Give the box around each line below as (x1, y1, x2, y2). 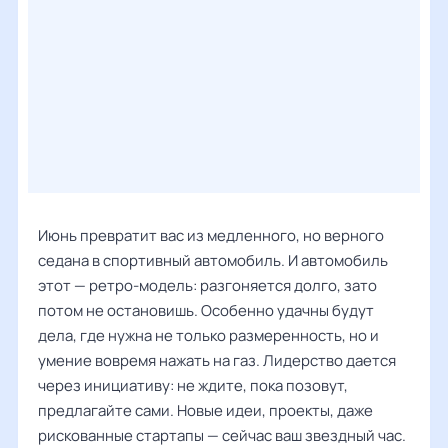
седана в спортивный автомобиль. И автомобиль (38, 250, 388, 271)
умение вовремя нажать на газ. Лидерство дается (38, 350, 396, 371)
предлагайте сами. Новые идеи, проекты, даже (38, 400, 373, 421)
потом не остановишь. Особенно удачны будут (38, 300, 374, 321)
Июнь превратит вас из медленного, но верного (38, 225, 384, 246)
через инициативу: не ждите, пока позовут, (38, 375, 348, 396)
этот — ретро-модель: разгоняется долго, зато (38, 275, 377, 296)
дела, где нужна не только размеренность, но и (38, 325, 379, 346)
